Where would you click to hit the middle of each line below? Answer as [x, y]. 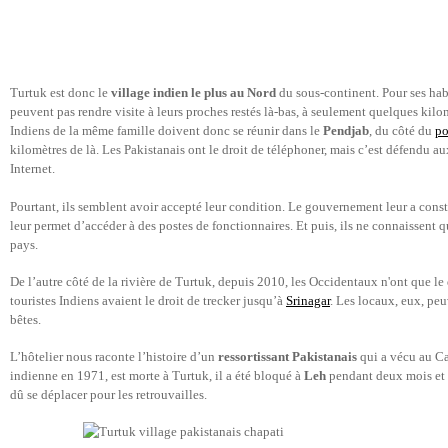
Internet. [32, 169]
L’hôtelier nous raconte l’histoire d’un [114, 356]
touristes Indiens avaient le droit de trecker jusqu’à [148, 300]
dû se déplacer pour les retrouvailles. [110, 394]
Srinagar [308, 300]
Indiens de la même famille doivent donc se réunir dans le [166, 131]
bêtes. [25, 319]
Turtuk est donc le [60, 93]
